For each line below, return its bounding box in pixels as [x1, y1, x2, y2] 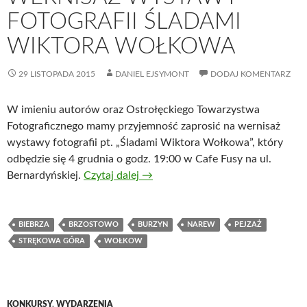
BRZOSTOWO [69, 221, 119, 228]
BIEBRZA [19, 221, 49, 228]
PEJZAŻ [234, 221, 262, 228]
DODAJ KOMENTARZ [210, 70, 291, 78]
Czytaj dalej [84, 170, 142, 181]
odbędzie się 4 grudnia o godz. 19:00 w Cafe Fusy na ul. [7, 153, 271, 164]
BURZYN [138, 221, 168, 228]
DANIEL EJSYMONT [115, 70, 189, 78]
